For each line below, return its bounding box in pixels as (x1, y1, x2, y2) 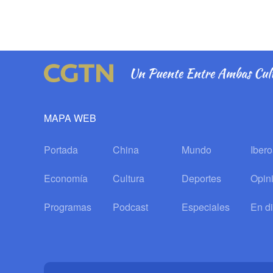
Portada (44, 142, 78, 157)
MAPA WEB (44, 110, 96, 125)
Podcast (113, 199, 149, 214)
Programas (44, 199, 91, 214)
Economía (44, 171, 88, 185)
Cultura (113, 171, 145, 185)
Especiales (182, 199, 230, 214)
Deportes (182, 171, 222, 185)
